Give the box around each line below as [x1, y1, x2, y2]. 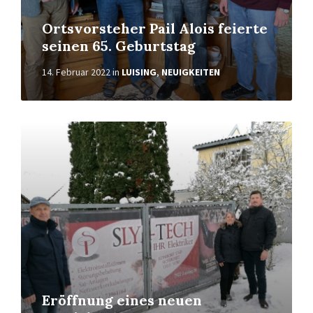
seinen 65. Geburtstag [42, 37, 196, 54]
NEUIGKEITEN [161, 66, 220, 78]
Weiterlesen [20, 120, 78, 134]
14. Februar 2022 [42, 66, 110, 78]
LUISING [122, 66, 156, 78]
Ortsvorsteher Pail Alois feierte [42, 20, 268, 37]
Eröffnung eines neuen [42, 291, 202, 309]
